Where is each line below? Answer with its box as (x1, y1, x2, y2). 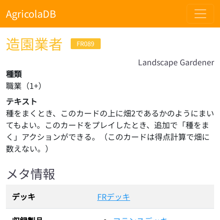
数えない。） (6, 142, 53, 154)
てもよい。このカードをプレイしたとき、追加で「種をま (6, 119, 209, 131)
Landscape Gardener (138, 56, 214, 68)
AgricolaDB (6, 6, 56, 21)
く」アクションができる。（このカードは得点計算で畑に (6, 131, 210, 142)
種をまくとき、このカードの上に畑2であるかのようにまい (6, 107, 214, 119)
